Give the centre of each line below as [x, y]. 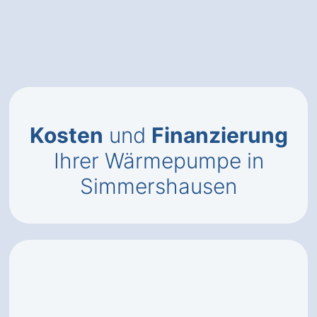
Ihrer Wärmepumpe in [158, 161]
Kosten [66, 135]
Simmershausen [158, 186]
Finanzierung [219, 135]
